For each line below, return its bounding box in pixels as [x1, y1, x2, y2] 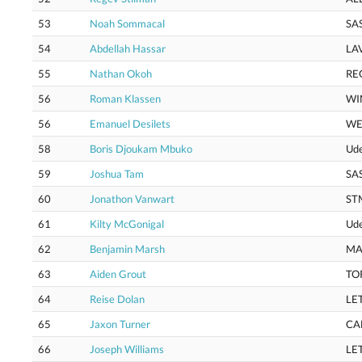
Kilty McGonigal [90, 217, 164, 230]
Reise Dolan [90, 293, 145, 305]
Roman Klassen [90, 92, 161, 105]
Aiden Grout [90, 267, 146, 280]
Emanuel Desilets [90, 117, 170, 130]
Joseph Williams [90, 343, 164, 356]
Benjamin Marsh [90, 242, 165, 255]
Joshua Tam [90, 167, 144, 180]
